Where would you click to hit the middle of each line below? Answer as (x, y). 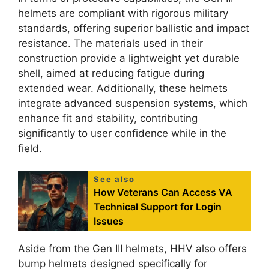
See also (114, 179)
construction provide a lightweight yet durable (129, 58)
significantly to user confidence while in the (122, 133)
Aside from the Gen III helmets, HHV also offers (132, 249)
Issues (109, 221)
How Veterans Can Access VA (163, 192)
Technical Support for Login (158, 207)
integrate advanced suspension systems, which (133, 103)
